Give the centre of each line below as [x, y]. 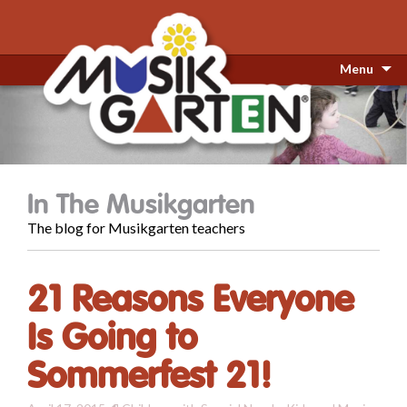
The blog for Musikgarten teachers [136, 228]
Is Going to [112, 338]
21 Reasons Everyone [190, 300]
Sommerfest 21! [149, 377]
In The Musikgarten [141, 205]
